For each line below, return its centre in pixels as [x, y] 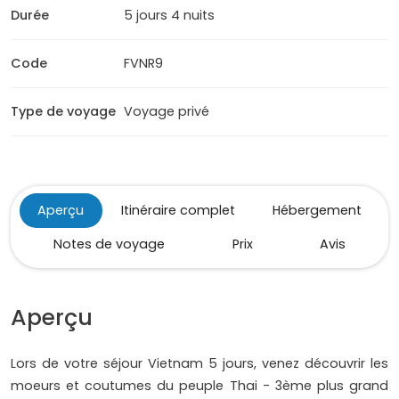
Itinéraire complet [178, 211]
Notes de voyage [109, 244]
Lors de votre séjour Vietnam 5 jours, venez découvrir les [199, 364]
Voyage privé [167, 112]
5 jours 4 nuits [170, 16]
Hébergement [317, 211]
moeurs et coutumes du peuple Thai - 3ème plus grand [199, 386]
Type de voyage [63, 112]
